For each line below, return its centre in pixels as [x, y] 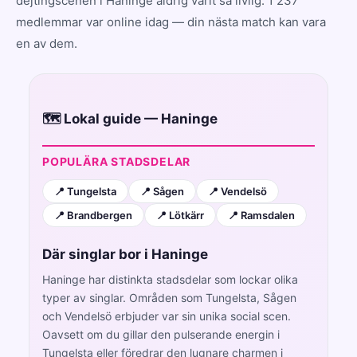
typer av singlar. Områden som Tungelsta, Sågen [169, 297]
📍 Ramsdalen [261, 215]
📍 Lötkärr [180, 215]
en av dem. [47, 43]
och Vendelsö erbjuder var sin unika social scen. [167, 316]
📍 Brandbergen [93, 215]
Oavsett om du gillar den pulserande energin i [161, 334]
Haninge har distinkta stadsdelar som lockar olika [170, 279]
